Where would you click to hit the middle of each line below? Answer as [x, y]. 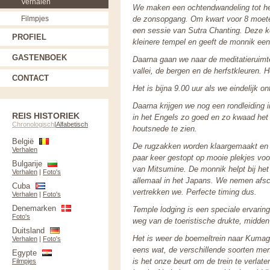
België [23, 141]
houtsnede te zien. [165, 129]
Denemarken [34, 208]
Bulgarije [27, 164]
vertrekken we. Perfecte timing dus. [195, 192]
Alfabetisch [72, 124]
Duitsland [28, 231]
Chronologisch [33, 124]
